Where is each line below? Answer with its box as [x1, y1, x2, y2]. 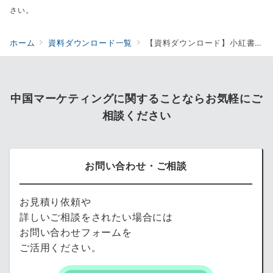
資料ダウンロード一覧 [48, 38, 133, 48]
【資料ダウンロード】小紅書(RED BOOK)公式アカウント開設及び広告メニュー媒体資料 [146, 38, 255, 48]
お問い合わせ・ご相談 [85, 159, 187, 172]
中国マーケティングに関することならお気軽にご [10, 91, 263, 105]
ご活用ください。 [19, 241, 102, 253]
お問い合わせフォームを [19, 225, 132, 238]
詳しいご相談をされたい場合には [19, 210, 173, 223]
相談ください [102, 108, 171, 122]
